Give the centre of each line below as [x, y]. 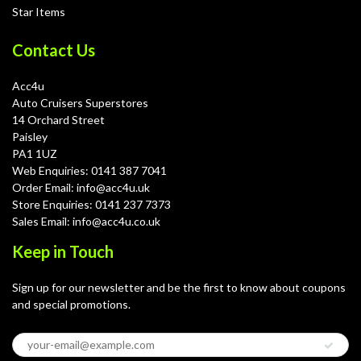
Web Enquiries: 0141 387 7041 [89, 170]
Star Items [39, 11]
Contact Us [54, 50]
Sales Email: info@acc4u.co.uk [86, 221]
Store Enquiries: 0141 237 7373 [91, 204]
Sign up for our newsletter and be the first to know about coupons [179, 287]
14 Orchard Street [58, 119]
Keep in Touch [63, 251]
